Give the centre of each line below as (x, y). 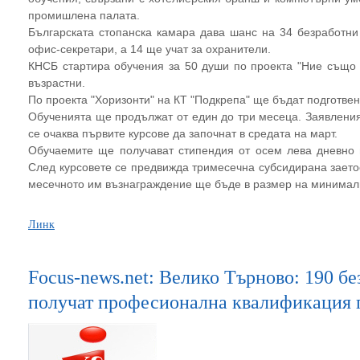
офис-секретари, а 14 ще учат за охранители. (149, 49)
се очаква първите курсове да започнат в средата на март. (184, 133)
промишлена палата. (86, 15)
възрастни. (58, 83)
